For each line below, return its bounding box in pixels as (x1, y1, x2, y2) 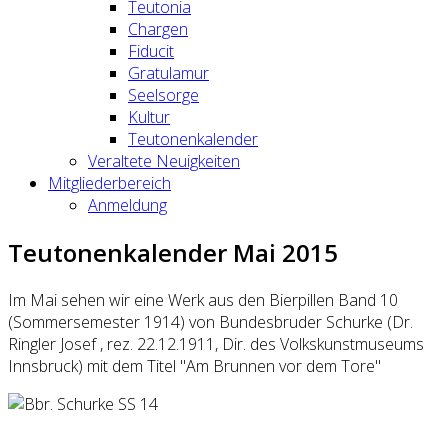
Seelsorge (128, 84, 199, 106)
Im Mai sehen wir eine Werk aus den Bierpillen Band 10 (8, 288, 398, 311)
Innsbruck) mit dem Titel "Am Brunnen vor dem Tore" (8, 354, 381, 377)
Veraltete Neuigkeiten (88, 150, 240, 172)
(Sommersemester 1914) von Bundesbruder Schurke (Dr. (8, 310, 413, 333)
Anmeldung (88, 194, 167, 216)
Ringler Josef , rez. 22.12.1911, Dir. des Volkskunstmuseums (8, 332, 424, 355)
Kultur (128, 106, 170, 128)
